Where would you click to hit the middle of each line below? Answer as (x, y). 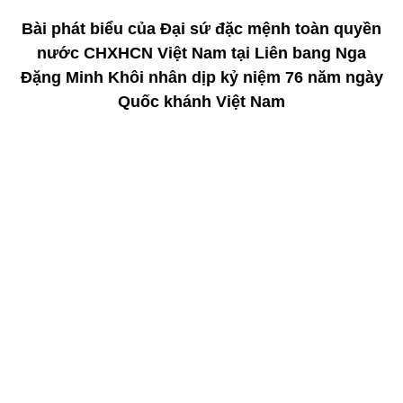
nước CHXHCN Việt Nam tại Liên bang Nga (201, 53)
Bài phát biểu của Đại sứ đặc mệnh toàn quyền (201, 28)
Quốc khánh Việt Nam (201, 101)
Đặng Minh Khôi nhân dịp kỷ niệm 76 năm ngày (201, 77)
